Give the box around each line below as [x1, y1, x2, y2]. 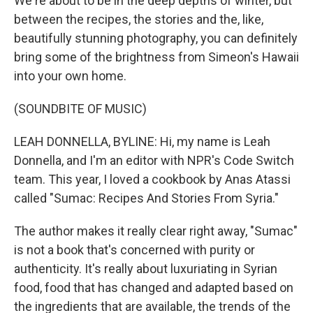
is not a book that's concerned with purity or [14, 242, 255, 257]
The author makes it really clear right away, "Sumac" [14, 224, 298, 238]
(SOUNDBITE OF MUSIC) [14, 101, 147, 116]
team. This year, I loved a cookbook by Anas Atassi [14, 172, 291, 187]
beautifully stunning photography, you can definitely [14, 31, 298, 45]
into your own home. [14, 68, 126, 83]
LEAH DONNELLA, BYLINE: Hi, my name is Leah [14, 134, 270, 149]
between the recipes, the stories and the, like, [14, 12, 263, 27]
